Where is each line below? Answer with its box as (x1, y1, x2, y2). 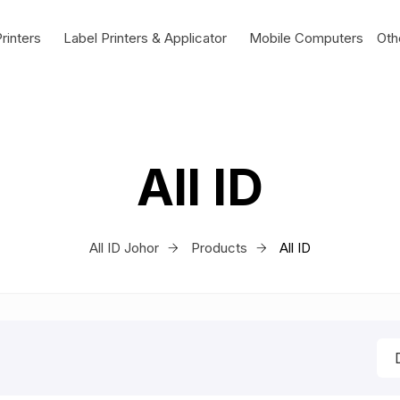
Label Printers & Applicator (63, 29, 228, 46)
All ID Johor (89, 239, 159, 256)
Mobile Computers (249, 29, 364, 46)
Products (191, 239, 247, 256)
